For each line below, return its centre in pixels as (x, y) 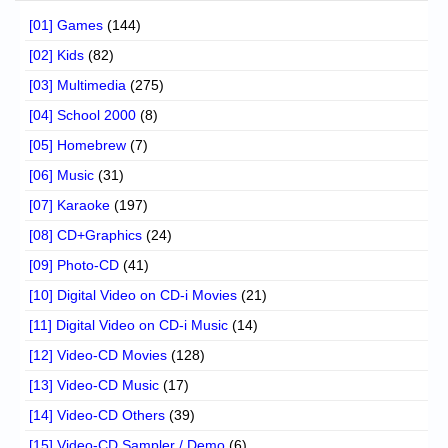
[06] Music (61, 174)
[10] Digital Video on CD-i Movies (133, 294)
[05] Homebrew (77, 144)
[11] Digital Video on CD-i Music (128, 324)
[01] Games (66, 24)
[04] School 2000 (82, 114)
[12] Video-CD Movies (98, 354)
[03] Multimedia (77, 84)
